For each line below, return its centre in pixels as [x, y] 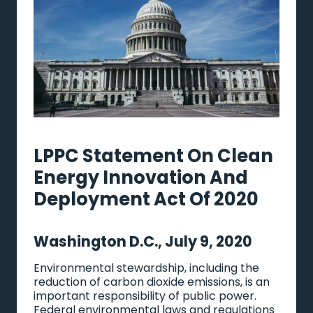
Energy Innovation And [141, 177]
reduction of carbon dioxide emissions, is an [152, 282]
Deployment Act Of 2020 [146, 199]
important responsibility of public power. [145, 296]
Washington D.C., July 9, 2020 [143, 241]
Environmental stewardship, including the [146, 268]
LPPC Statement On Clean [153, 155]
